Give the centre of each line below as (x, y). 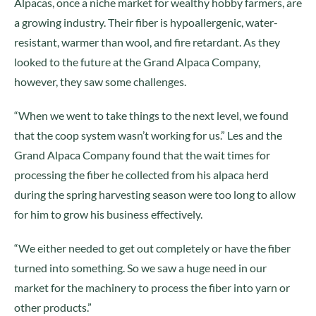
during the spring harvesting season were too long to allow (155, 194)
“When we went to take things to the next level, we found (151, 115)
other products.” (53, 307)
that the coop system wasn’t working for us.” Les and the (148, 135)
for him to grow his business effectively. (108, 214)
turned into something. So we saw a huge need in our (140, 268)
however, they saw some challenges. (100, 81)
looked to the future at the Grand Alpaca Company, (137, 62)
